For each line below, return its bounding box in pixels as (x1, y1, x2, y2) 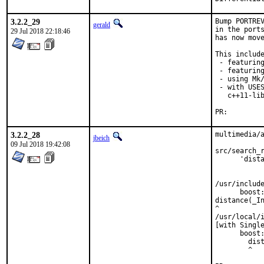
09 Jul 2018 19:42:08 (11, 140, 70, 148)
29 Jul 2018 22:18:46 (11, 27, 70, 35)
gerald (93, 21, 110, 29)
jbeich (93, 134, 110, 142)
